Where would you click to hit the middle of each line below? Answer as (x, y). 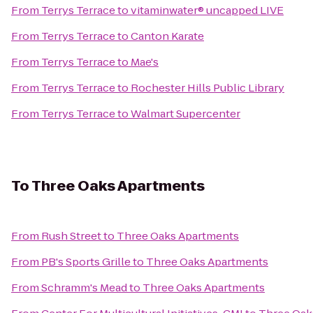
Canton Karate (167, 36)
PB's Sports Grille (86, 262)
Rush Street (71, 236)
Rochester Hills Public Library (208, 88)
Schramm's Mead (84, 287)
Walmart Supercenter (185, 114)
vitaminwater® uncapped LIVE (207, 10)
